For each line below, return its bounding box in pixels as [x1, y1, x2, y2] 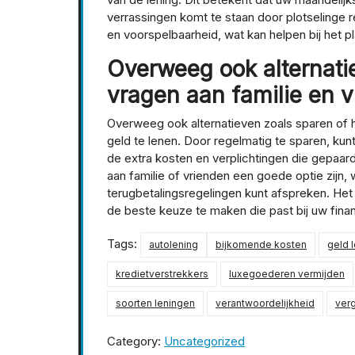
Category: [107, 334, 164, 349]
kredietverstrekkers [116, 268, 208, 281]
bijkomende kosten [216, 239, 307, 251]
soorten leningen [116, 297, 195, 310]
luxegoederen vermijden [229, 268, 345, 281]
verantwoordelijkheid [216, 297, 315, 310]
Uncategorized [164, 334, 245, 349]
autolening [149, 239, 198, 251]
